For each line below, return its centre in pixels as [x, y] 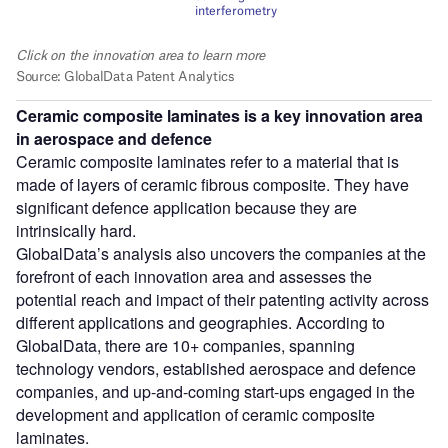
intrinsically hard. [76, 231]
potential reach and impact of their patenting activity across [222, 300]
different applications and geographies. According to [200, 323]
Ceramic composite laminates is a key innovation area [219, 116]
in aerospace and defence [114, 139]
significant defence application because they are [186, 208]
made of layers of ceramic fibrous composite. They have [212, 185]
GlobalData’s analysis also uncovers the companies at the [221, 254]
